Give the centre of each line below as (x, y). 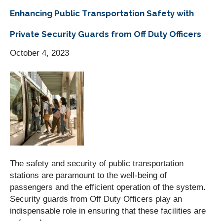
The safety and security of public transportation (97, 163)
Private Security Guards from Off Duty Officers (106, 34)
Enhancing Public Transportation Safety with (102, 13)
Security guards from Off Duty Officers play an (96, 199)
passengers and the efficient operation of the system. (108, 187)
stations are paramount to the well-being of (88, 175)
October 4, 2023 (39, 53)
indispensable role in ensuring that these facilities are (108, 211)
